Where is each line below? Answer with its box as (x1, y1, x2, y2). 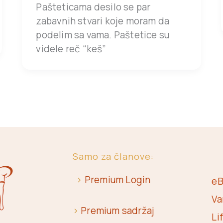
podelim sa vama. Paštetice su (36, 28, 170, 41)
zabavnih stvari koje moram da (36, 14, 170, 27)
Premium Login (84, 173, 151, 187)
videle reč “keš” (36, 42, 107, 55)
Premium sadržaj (81, 204, 155, 217)
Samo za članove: (73, 150, 154, 162)
